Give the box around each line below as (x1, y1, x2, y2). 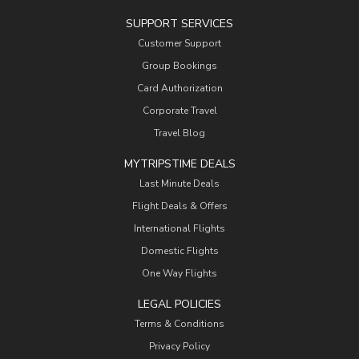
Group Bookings (142, 59, 217, 72)
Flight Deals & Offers (131, 200, 228, 212)
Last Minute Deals (139, 177, 220, 190)
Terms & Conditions (135, 317, 224, 330)
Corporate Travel (142, 104, 217, 117)
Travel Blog (154, 127, 205, 139)
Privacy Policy (149, 340, 210, 353)
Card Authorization (136, 82, 223, 95)
